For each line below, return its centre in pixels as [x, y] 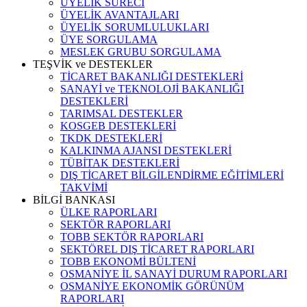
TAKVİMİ [84, 187]
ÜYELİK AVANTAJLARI [120, 15]
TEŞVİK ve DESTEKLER [93, 64]
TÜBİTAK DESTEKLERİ [120, 163]
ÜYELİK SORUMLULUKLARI [135, 27]
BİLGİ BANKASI [74, 200]
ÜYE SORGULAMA [109, 39]
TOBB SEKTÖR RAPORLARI [132, 237]
